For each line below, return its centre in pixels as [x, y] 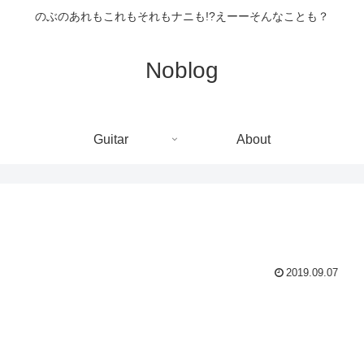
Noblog [182, 70]
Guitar [110, 139]
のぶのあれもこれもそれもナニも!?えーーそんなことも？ [182, 17]
